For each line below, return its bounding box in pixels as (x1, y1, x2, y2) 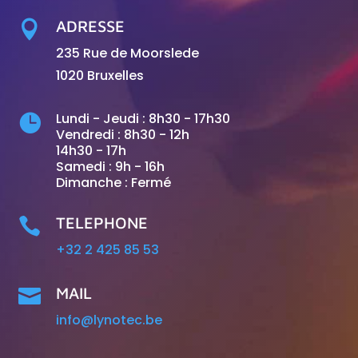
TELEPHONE (55, 213, 148, 232)
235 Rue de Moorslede (55, 43, 199, 62)
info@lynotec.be (55, 310, 162, 329)
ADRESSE (55, 16, 125, 35)
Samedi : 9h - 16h (55, 157, 165, 176)
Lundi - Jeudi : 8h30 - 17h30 (55, 109, 230, 128)
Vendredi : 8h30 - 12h (55, 125, 189, 144)
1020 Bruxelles (55, 66, 144, 85)
